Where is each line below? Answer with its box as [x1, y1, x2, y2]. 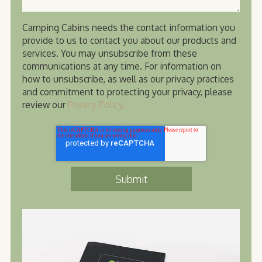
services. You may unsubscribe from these [22, 47, 197, 60]
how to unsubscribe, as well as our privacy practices [22, 73, 234, 85]
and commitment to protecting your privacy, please [22, 86, 232, 98]
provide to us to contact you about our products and [22, 35, 236, 47]
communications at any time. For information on [22, 60, 221, 73]
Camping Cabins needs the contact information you [22, 22, 235, 34]
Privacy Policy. [68, 99, 125, 111]
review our [22, 99, 68, 111]
